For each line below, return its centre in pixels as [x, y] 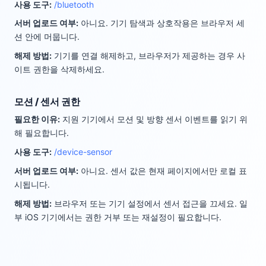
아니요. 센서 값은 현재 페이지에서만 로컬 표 [164, 171]
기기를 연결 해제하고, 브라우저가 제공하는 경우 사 [150, 56]
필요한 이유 [36, 119]
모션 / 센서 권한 [47, 102]
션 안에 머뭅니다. [47, 37]
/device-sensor [83, 152]
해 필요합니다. [42, 133]
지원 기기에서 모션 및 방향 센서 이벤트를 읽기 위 [155, 119]
